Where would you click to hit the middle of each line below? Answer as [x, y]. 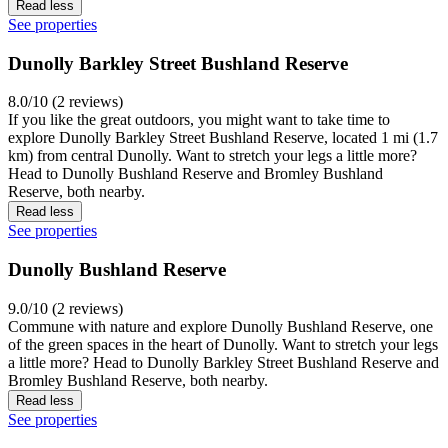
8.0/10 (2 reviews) [65, 102]
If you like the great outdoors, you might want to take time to [199, 120]
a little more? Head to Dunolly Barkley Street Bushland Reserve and [223, 362]
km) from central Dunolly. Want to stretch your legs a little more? [212, 156]
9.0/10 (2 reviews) [65, 308]
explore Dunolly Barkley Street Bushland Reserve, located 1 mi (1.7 [223, 138]
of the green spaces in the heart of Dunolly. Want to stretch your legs [223, 344]
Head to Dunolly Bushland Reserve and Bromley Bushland [195, 174]
